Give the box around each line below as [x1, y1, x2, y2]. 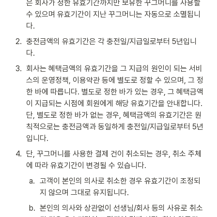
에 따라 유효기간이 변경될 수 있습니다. [26, 160, 146, 170]
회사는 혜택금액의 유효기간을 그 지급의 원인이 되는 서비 [26, 63, 202, 73]
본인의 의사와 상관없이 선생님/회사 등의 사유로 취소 [40, 203, 203, 213]
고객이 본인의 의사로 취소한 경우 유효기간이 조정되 [40, 176, 201, 186]
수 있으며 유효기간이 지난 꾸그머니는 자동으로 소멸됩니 [26, 9, 201, 19]
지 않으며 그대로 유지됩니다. [40, 187, 129, 197]
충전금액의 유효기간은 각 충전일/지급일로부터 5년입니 [26, 36, 197, 46]
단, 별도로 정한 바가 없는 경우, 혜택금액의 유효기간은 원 [26, 110, 201, 120]
